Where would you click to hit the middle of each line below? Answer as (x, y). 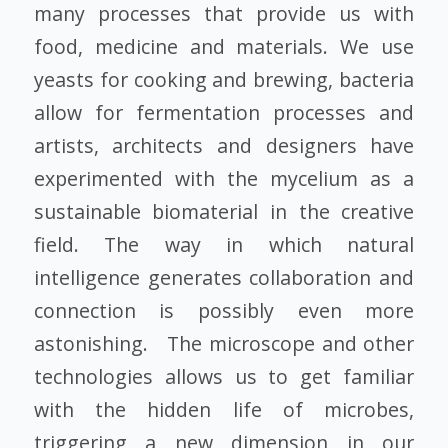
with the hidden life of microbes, (224, 409)
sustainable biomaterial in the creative (224, 211)
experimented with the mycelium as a (224, 178)
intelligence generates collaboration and (224, 277)
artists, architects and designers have (224, 145)
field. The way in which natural (224, 244)
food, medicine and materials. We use (224, 46)
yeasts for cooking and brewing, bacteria (224, 79)
